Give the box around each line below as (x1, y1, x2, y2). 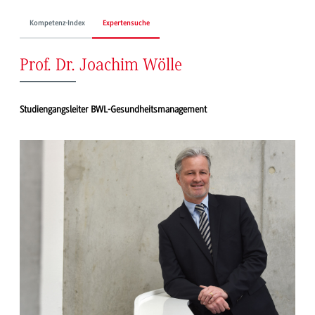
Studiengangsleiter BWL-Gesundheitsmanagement (20, 104, 207, 115)
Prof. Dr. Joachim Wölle (20, 57, 182, 75)
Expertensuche (102, 19, 150, 27)
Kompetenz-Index (30, 19, 86, 27)
